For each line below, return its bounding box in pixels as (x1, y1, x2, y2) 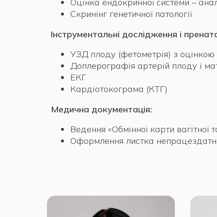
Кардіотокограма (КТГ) (70, 83, 168, 94)
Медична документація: (51, 103, 152, 115)
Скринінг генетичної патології (70, 8, 192, 19)
